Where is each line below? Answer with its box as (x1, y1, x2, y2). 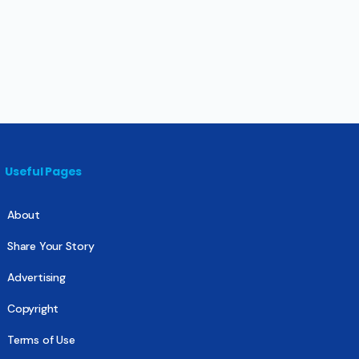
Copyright (7, 301, 59, 316)
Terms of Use (7, 332, 75, 347)
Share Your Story (7, 238, 95, 253)
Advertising (7, 269, 66, 284)
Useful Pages (5, 163, 83, 179)
